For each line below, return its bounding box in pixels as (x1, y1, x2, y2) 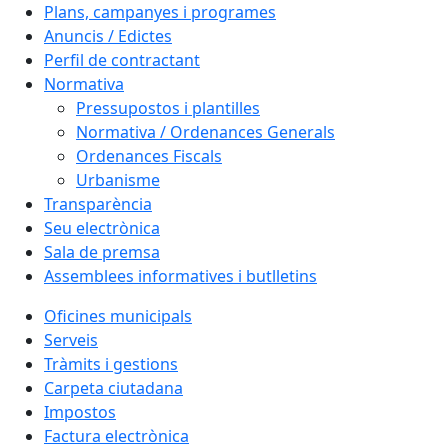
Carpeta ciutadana (44, 377, 183, 399)
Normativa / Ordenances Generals (76, 121, 335, 143)
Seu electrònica (44, 217, 160, 239)
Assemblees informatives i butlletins (44, 265, 317, 287)
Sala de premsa (44, 241, 160, 263)
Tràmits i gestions (44, 353, 178, 375)
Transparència (44, 193, 152, 215)
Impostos (44, 401, 116, 423)
